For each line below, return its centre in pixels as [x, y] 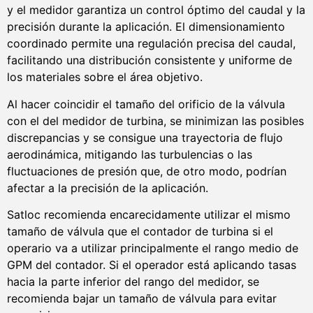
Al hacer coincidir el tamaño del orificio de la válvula [146, 104]
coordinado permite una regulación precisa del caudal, [151, 44]
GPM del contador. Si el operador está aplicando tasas [152, 264]
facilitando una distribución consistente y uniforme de [150, 60]
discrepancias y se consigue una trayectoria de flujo [145, 137]
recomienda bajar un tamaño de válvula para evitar [142, 298]
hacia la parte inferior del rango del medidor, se [133, 281]
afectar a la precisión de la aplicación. [108, 188]
